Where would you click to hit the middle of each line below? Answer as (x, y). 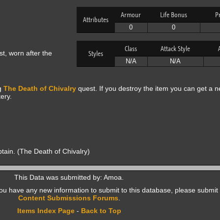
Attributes (96, 20)
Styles (96, 54)
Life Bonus (174, 15)
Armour (131, 15)
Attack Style (175, 49)
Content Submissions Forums (68, 198)
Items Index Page (46, 211)
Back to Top (101, 211)
